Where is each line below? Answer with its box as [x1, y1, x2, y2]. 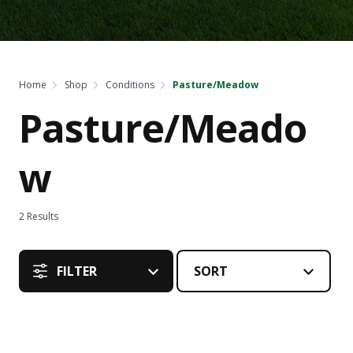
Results [24, 210, 58, 223]
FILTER [57, 262, 97, 280]
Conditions [106, 78, 154, 91]
